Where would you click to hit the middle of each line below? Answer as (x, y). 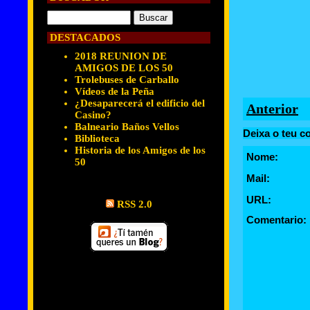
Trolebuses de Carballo (127, 80)
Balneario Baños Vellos (127, 127)
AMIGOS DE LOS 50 (124, 68)
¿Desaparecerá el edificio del (140, 103)
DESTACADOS (84, 37)
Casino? (93, 115)
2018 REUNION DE (121, 56)
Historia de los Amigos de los (140, 150)
